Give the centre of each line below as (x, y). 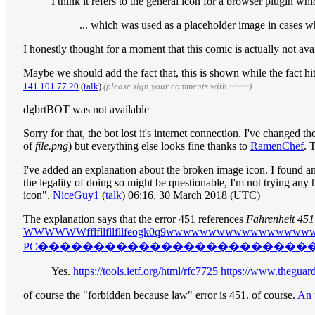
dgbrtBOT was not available (86, 110)
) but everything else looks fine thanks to (159, 146)
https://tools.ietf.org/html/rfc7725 (146, 271)
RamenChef (277, 146)
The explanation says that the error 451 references (135, 219)
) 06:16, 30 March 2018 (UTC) (191, 195)
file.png (52, 146)
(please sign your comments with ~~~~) (178, 86)
